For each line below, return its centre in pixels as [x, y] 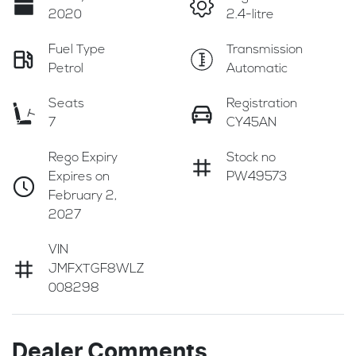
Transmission [265, 50]
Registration [262, 104]
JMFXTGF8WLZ [96, 269]
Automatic [257, 69]
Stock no [251, 158]
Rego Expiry [83, 158]
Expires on [79, 177]
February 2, [83, 196]
